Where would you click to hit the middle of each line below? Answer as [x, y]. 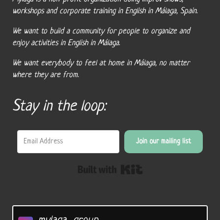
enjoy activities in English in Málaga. [66, 43]
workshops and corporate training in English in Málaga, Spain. [105, 11]
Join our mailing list [164, 141]
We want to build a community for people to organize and [101, 31]
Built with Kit [166, 166]
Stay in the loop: [59, 107]
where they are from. [45, 75]
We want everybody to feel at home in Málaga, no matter [101, 63]
